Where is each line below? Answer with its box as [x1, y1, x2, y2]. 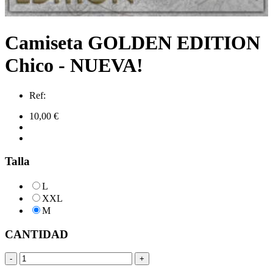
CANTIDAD [5, 227, 68, 241]
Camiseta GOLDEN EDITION [5, 32, 260, 54]
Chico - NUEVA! [5, 54, 143, 77]
